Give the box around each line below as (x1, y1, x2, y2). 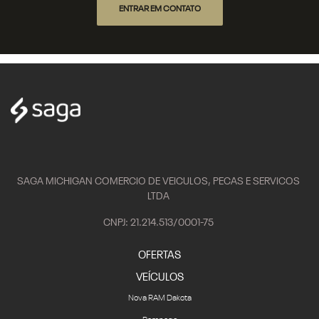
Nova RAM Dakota (127, 294, 192, 303)
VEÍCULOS (135, 272, 184, 283)
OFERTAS (138, 250, 181, 261)
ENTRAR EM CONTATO (118, 4, 201, 14)
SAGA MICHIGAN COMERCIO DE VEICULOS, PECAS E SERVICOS (16, 177, 300, 187)
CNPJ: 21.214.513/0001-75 (103, 218, 214, 228)
